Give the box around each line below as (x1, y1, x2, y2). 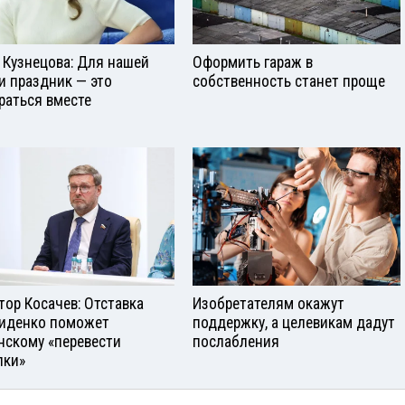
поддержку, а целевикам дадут (193, 313, 395, 332)
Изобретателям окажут (193, 294, 344, 313)
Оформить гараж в (193, 52, 313, 71)
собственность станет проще (193, 71, 385, 90)
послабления (193, 332, 279, 351)
